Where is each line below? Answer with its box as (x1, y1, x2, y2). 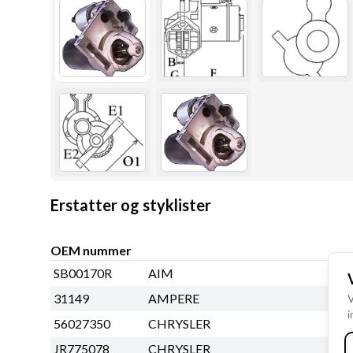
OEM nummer (50, 243, 132, 258)
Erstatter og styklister (50, 195, 211, 215)
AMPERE (148, 291, 199, 307)
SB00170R (54, 266, 112, 281)
